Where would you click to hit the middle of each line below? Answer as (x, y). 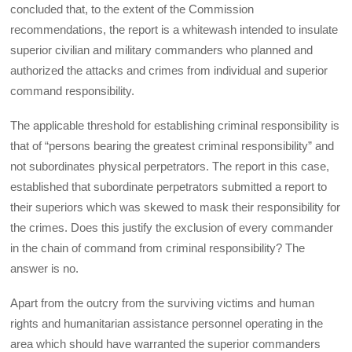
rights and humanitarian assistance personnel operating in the (167, 324)
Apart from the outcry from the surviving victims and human (163, 303)
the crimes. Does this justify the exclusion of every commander (172, 228)
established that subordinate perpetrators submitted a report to (169, 187)
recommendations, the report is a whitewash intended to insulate (174, 29)
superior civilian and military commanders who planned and (162, 49)
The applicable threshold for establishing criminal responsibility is (175, 126)
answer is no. (45, 269)
